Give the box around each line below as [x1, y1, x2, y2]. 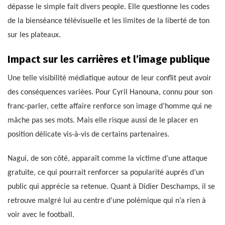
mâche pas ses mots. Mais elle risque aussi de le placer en [8, 117, 198, 125]
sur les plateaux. [8, 31, 61, 40]
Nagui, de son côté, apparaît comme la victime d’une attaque [8, 155, 207, 163]
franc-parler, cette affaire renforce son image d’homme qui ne [8, 102, 212, 111]
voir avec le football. [8, 211, 74, 219]
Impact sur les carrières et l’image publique [8, 53, 210, 66]
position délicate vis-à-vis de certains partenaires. [8, 131, 169, 139]
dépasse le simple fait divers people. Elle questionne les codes [8, 3, 209, 12]
